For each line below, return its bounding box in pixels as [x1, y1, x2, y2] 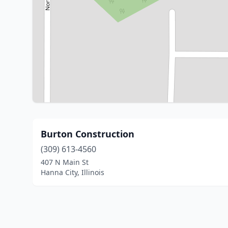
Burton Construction [41, 128, 134, 140]
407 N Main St [41, 157, 89, 167]
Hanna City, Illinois [41, 167, 104, 177]
